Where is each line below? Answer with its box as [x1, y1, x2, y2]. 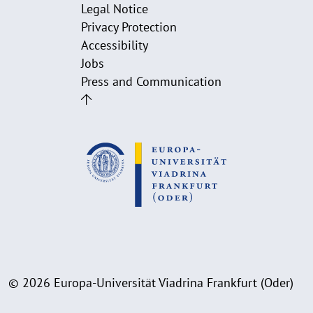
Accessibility [80, 37, 148, 53]
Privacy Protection [80, 19, 177, 35]
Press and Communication [80, 73, 221, 89]
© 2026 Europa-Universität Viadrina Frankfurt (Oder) [8, 274, 293, 291]
